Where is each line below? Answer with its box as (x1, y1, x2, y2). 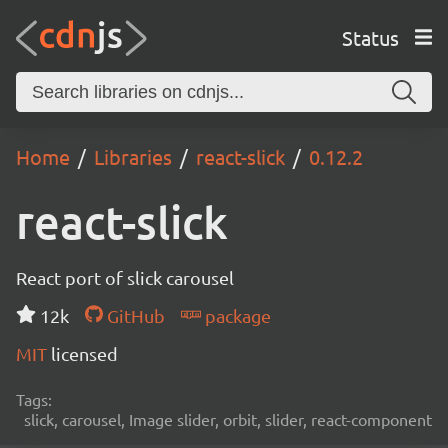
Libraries (94, 144, 172, 169)
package (200, 305, 271, 326)
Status (341, 24, 399, 50)
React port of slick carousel (16, 267, 234, 288)
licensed (51, 343, 118, 364)
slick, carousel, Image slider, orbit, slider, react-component (24, 409, 432, 429)
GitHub (102, 305, 165, 326)
